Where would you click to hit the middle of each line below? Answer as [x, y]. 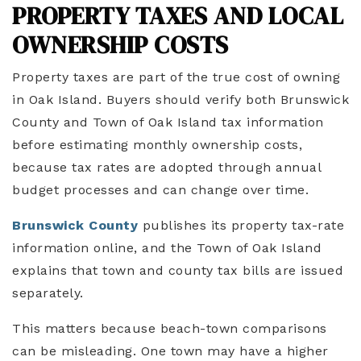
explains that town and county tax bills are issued [178, 271]
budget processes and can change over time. [160, 190]
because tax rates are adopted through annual [166, 168]
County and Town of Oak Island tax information [168, 122]
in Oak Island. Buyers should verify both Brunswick [180, 100]
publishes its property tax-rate [241, 226]
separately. [48, 293]
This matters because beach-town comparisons [170, 329]
